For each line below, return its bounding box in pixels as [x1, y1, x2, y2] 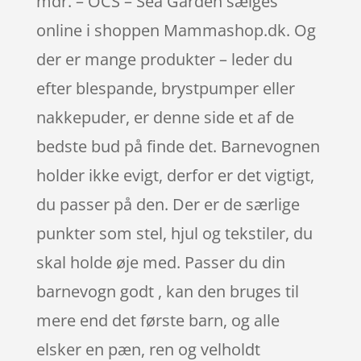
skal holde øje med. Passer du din [35, 251, 285, 273]
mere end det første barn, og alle [35, 309, 280, 331]
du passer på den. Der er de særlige [35, 193, 300, 215]
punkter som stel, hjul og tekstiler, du [35, 222, 313, 244]
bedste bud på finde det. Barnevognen [35, 135, 320, 157]
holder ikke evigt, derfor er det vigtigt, [35, 164, 314, 186]
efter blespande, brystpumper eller [35, 77, 295, 99]
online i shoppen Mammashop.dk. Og [35, 19, 316, 41]
